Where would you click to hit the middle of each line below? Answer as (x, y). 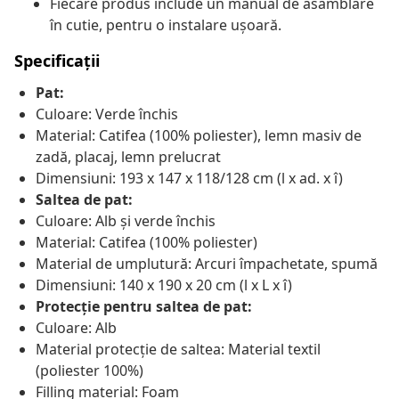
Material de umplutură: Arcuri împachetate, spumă (207, 264)
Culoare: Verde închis (107, 114)
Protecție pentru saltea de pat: (144, 307)
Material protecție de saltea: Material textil (178, 350)
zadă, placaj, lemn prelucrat (128, 157)
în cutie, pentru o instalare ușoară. (166, 25)
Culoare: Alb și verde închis (126, 221)
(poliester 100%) (90, 371)
